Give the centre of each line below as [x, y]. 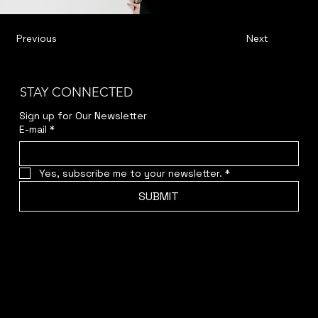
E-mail [33, 129]
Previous [37, 39]
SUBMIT [159, 196]
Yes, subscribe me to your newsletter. [130, 173]
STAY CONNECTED [77, 92]
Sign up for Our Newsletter [83, 115]
